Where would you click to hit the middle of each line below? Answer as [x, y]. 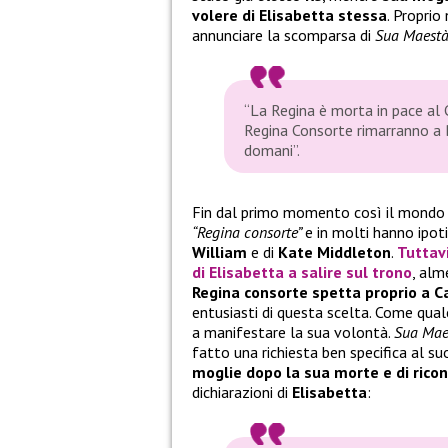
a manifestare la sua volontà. [293, 332]
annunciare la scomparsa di [283, 35]
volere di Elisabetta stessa [289, 15]
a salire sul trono [348, 272]
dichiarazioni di [242, 392]
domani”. [272, 150]
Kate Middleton [334, 252]
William [219, 252]
